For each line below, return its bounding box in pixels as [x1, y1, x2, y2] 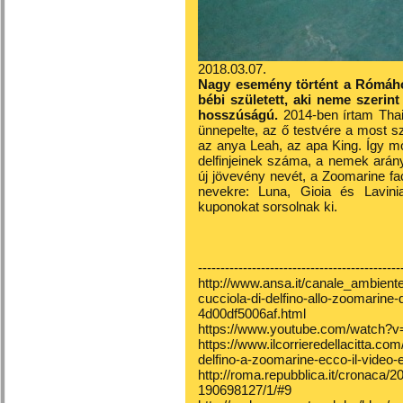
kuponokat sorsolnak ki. [198, 199, 337, 214]
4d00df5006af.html [198, 306, 306, 321]
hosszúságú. [198, 107, 283, 122]
